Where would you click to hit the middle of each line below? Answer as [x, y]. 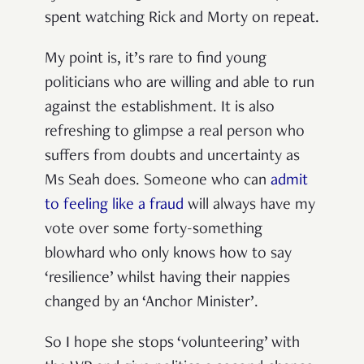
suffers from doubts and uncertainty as [172, 156]
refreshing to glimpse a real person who [175, 132]
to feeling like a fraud [114, 205]
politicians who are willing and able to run [180, 83]
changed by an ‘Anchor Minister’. [152, 303]
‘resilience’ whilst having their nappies [167, 278]
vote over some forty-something [154, 230]
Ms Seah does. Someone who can [158, 181]
